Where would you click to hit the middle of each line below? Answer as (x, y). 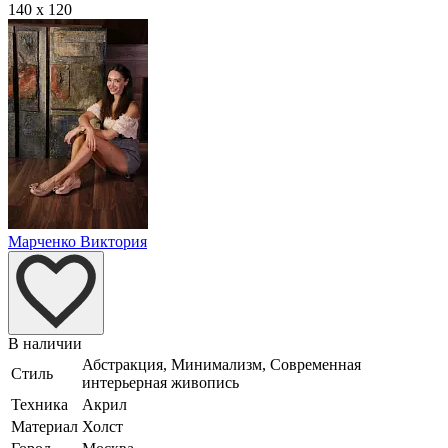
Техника (39, 404)
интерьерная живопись (160, 382)
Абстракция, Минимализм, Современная (221, 364)
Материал (44, 426)
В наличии (45, 343)
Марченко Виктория (77, 241)
